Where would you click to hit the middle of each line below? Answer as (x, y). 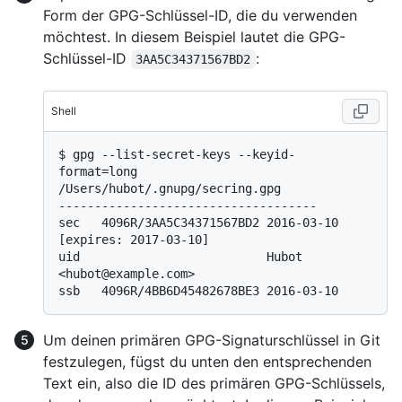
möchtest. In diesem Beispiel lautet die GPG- (194, 37)
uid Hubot (180, 257)
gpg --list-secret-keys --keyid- (184, 155)
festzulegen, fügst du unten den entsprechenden (207, 362)
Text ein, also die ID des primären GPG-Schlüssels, (214, 384)
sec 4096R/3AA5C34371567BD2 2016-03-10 (198, 223)
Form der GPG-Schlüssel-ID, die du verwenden (200, 16)
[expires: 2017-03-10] (134, 240)
